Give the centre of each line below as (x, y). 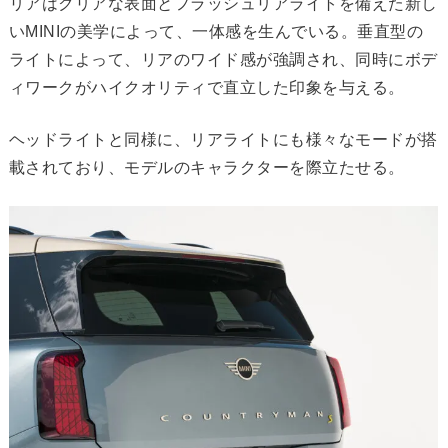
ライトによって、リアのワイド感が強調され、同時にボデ (223, 60)
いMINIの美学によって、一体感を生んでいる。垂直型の (216, 32)
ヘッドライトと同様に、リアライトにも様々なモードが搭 (223, 140)
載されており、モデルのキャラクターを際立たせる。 (206, 168)
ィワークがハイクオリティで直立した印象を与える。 (206, 88)
